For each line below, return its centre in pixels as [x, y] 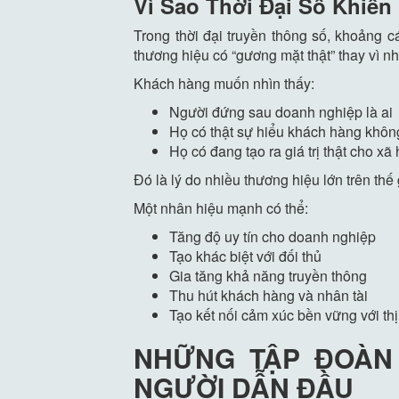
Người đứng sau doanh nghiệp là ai [281, 112]
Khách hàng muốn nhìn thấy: [224, 84]
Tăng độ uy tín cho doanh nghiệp [273, 237]
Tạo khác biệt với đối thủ [246, 256]
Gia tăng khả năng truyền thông [269, 276]
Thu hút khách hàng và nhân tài [269, 296]
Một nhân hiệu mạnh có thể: [221, 208]
